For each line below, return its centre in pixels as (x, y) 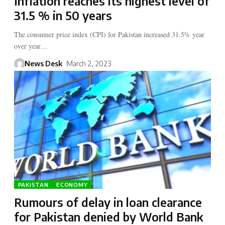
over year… (31, 46)
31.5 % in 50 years (63, 16)
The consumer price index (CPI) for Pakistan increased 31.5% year (109, 35)
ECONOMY (72, 185)
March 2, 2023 (89, 64)
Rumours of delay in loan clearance (108, 202)
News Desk (43, 64)
